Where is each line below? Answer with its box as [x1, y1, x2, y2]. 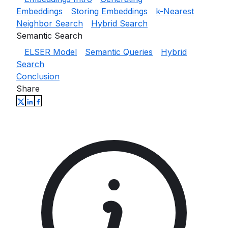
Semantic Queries [85, 47, 153, 57]
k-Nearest [156, 6, 194, 16]
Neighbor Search [16, 18, 83, 28]
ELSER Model [24, 47, 77, 57]
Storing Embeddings [71, 6, 148, 16]
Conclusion [16, 71, 60, 81]
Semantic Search [16, 31, 82, 41]
